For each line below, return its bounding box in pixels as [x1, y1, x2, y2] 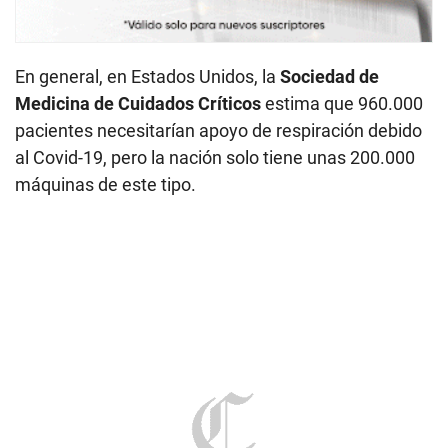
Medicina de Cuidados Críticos [15, 92, 261, 114]
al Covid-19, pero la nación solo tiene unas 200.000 [15, 146, 415, 168]
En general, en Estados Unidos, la [15, 65, 280, 87]
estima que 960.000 [261, 92, 423, 114]
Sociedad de [280, 65, 379, 87]
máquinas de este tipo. [15, 173, 196, 195]
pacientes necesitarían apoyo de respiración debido [15, 119, 422, 141]
